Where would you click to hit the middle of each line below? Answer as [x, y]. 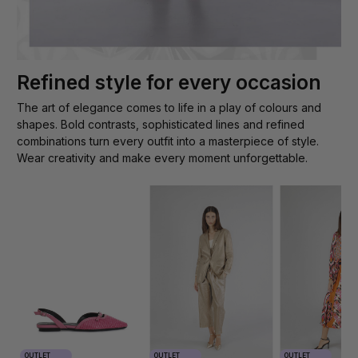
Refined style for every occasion [169, 82]
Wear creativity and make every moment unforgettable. [162, 157]
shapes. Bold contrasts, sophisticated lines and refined [161, 124]
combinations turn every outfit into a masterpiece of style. [168, 141]
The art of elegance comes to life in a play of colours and [169, 107]
